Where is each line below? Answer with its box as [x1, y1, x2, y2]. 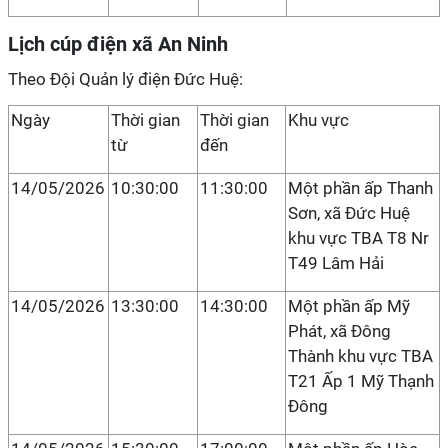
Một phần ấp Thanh [288, 178, 433, 198]
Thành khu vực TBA [288, 346, 433, 366]
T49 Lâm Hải [288, 253, 384, 273]
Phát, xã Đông [288, 321, 391, 341]
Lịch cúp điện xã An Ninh [8, 32, 228, 56]
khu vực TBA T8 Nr [288, 228, 429, 248]
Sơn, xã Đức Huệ [288, 203, 410, 223]
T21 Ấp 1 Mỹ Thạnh [288, 371, 434, 391]
